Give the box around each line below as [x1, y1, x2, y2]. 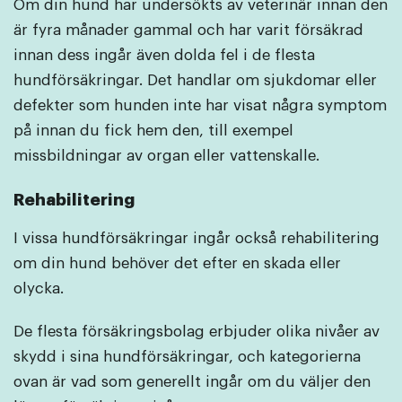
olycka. [13, 281, 68, 297]
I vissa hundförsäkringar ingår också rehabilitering [13, 231, 380, 247]
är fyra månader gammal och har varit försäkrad [13, 22, 363, 39]
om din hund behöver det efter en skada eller [13, 256, 341, 272]
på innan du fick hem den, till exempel [13, 123, 293, 139]
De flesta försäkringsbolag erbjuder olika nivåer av [13, 324, 380, 340]
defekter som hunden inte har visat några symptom [13, 98, 387, 114]
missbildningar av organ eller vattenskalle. [13, 148, 319, 164]
